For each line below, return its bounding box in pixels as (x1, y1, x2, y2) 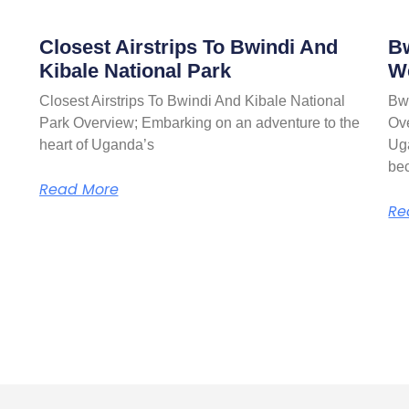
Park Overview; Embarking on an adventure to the (38, 114, 360, 131)
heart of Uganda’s (38, 136, 154, 152)
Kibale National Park (38, 58, 231, 82)
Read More (38, 178, 119, 200)
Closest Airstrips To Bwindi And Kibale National (38, 92, 345, 109)
